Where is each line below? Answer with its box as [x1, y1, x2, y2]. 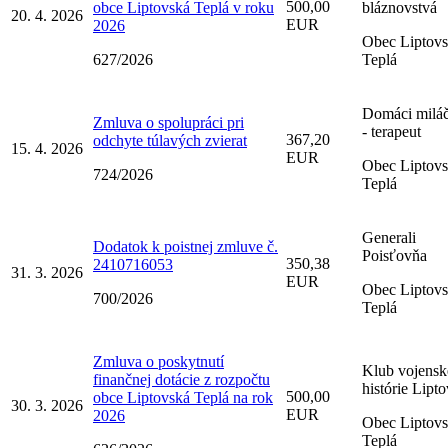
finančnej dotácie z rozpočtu [93, 370, 270, 388]
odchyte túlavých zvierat [93, 131, 247, 149]
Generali [362, 228, 416, 246]
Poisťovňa [362, 246, 427, 264]
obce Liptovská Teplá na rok [93, 388, 273, 406]
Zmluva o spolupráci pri [93, 113, 244, 131]
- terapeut [362, 122, 421, 140]
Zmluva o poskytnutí [93, 352, 224, 370]
